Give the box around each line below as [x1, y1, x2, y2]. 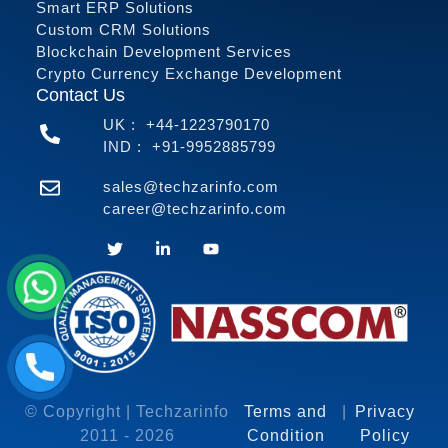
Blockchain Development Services [36, 43, 292, 61]
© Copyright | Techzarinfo [25, 402, 230, 420]
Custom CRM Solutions [36, 21, 211, 39]
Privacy [355, 402, 416, 420]
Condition [246, 426, 325, 444]
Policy [360, 426, 411, 444]
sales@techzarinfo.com [102, 178, 279, 196]
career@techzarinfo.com [102, 200, 287, 218]
